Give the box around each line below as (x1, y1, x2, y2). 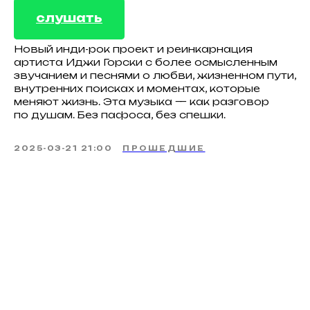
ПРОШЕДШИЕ (122, 144, 206, 152)
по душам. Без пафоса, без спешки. (14, 109, 226, 120)
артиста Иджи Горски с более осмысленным (14, 56, 277, 68)
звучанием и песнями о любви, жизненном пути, (14, 69, 296, 81)
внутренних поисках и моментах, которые (14, 82, 260, 94)
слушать (36, 11, 102, 25)
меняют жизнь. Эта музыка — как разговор (14, 95, 269, 107)
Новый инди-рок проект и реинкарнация (14, 43, 253, 55)
